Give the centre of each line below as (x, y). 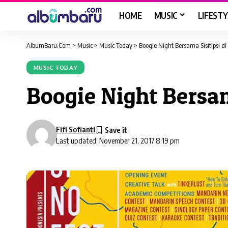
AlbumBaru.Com (49, 45)
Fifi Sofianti (76, 130)
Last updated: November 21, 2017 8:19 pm (118, 141)
